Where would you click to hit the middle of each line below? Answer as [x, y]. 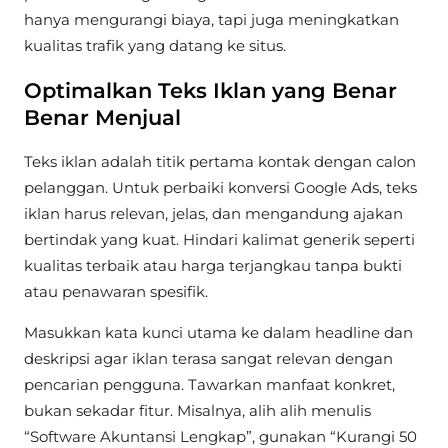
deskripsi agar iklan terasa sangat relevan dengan [208, 358]
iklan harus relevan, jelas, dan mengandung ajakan [213, 213]
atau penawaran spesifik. [116, 291]
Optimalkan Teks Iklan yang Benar [210, 90]
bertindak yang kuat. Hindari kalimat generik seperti [219, 239]
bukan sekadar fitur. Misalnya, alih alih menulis [197, 410]
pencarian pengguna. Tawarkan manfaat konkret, [209, 384]
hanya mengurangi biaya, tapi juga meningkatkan [211, 20]
